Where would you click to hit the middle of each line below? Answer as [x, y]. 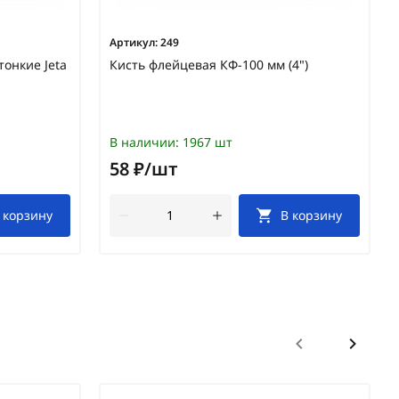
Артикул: [134, 43]
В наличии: [144, 142]
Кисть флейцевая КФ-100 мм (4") [209, 65]
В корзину [312, 216]
